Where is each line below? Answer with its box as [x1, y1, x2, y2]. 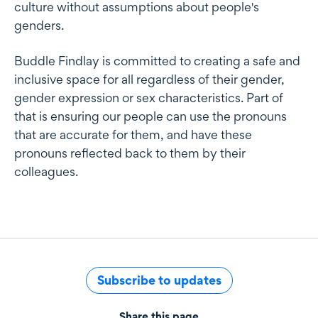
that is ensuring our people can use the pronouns [14, 108, 287, 124]
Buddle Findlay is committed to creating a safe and [14, 53, 300, 68]
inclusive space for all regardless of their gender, [14, 71, 285, 87]
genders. [14, 17, 64, 33]
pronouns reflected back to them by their [14, 145, 246, 160]
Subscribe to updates [97, 272, 221, 287]
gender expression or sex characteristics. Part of [14, 89, 283, 105]
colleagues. [14, 163, 78, 179]
